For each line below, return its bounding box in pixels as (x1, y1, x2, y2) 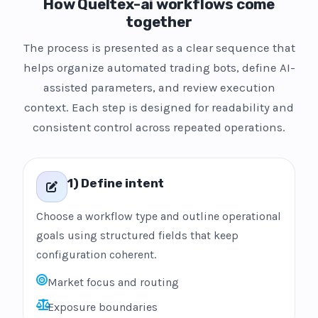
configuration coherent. (36, 248, 156, 261)
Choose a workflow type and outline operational (36, 209, 281, 223)
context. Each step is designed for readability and (24, 101, 294, 114)
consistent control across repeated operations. (33, 121, 285, 134)
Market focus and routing (48, 275, 179, 289)
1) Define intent (67, 176, 165, 190)
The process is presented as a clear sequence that (23, 41, 295, 55)
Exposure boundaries (48, 300, 158, 314)
